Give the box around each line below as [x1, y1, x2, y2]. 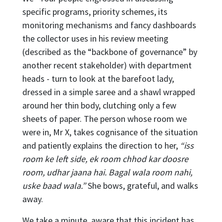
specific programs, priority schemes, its [22, 5, 167, 17]
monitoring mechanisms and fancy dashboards [22, 19, 196, 31]
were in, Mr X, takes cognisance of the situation [22, 126, 198, 138]
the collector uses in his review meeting [22, 32, 168, 44]
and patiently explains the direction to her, [22, 139, 180, 151]
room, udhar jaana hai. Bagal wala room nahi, [22, 166, 192, 178]
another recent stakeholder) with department [22, 59, 192, 71]
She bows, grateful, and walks [85, 179, 198, 191]
